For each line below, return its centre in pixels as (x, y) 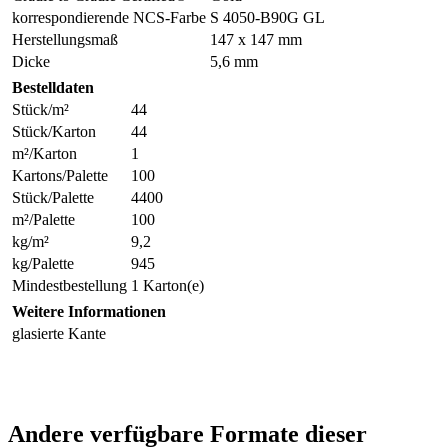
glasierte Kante (59, 333)
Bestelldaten (53, 87)
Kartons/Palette (60, 175)
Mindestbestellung (69, 285)
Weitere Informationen (89, 311)
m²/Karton (44, 153)
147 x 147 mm (256, 39)
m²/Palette (43, 219)
